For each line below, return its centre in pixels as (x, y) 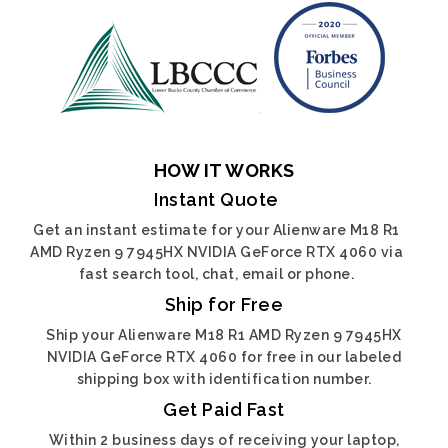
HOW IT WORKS (224, 170)
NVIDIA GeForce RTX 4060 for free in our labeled (224, 357)
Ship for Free (224, 304)
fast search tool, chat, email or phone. (216, 274)
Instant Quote (216, 199)
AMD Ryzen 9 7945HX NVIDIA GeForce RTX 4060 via (216, 252)
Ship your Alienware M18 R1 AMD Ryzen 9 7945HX (224, 335)
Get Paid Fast (224, 409)
